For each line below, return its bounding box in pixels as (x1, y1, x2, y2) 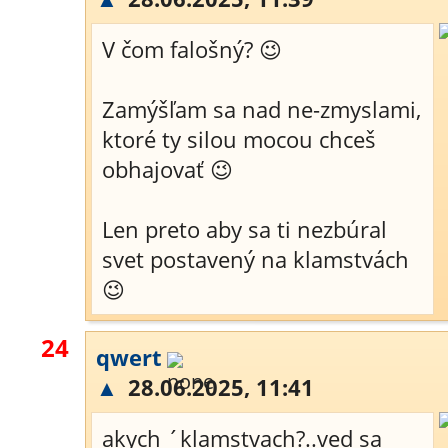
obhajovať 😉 (102, 154, 233, 184)
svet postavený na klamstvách (102, 244, 409, 274)
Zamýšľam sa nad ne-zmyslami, (102, 94, 421, 124)
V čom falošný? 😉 (102, 34, 282, 64)
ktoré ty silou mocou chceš (102, 124, 376, 154)
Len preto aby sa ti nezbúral (102, 214, 387, 244)
